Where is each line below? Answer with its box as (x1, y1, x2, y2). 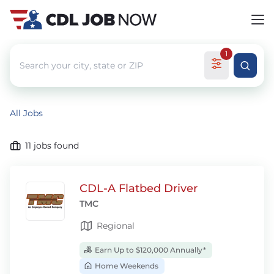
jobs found (34, 140, 79, 151)
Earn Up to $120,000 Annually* (93, 245, 206, 254)
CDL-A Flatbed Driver (80, 182, 198, 195)
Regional (97, 220, 135, 231)
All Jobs (10, 108, 43, 119)
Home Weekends (93, 261, 158, 270)
